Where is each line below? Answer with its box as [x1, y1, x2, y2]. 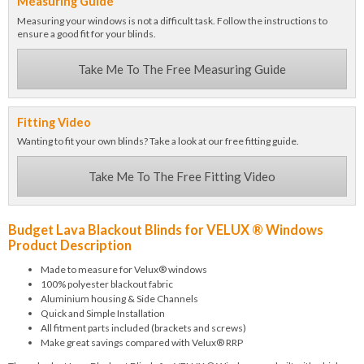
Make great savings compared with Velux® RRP [41, 336, 243, 349]
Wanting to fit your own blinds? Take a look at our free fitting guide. [17, 134, 299, 147]
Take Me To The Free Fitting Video [89, 168, 275, 184]
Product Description [8, 236, 132, 253]
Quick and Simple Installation [41, 306, 165, 319]
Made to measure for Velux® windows [41, 262, 207, 275]
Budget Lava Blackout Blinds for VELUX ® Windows [8, 221, 323, 237]
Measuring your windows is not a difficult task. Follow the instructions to [17, 14, 327, 27]
